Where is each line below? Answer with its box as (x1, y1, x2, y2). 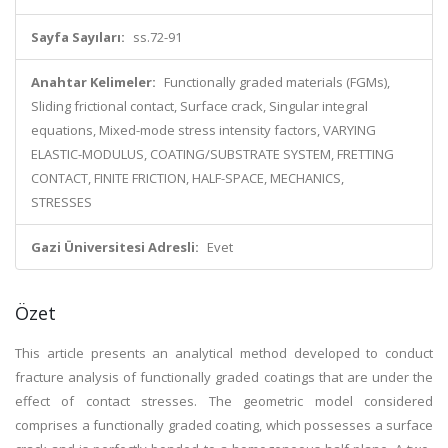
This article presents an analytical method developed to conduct (15, 344, 433, 362)
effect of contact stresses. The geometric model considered (15, 392, 433, 410)
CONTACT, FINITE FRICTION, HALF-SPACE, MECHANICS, (31, 169, 344, 187)
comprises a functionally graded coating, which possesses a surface (15, 416, 433, 434)
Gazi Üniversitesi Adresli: (31, 238, 199, 256)
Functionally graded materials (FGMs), (164, 73, 390, 91)
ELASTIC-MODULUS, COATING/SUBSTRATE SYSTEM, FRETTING (31, 145, 394, 163)
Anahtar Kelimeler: (31, 73, 156, 91)
